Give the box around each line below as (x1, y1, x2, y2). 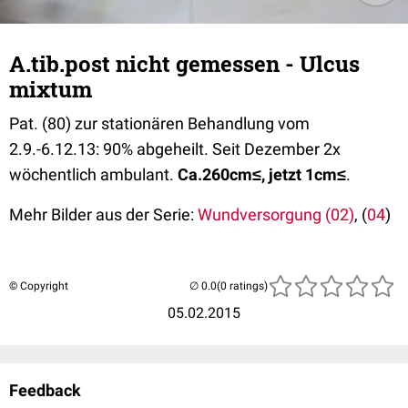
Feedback (9, 381, 81, 400)
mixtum (9, 75, 92, 104)
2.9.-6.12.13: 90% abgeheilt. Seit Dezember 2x (9, 139, 341, 158)
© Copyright (9, 280, 68, 292)
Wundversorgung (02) (198, 205, 354, 224)
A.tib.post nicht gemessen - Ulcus (9, 49, 360, 78)
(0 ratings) (217, 280, 268, 292)
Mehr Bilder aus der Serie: (9, 205, 198, 224)
